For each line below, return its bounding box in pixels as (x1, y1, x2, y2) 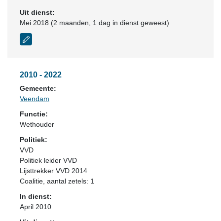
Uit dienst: (20, 8, 55, 16)
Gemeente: (20, 84, 56, 92)
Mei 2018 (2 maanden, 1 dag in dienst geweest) (20, 19, 169, 27)
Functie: (20, 110, 48, 118)
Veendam (20, 95, 49, 103)
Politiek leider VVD (20, 156, 77, 164)
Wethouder (20, 120, 54, 128)
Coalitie (20, 177, 43, 185)
